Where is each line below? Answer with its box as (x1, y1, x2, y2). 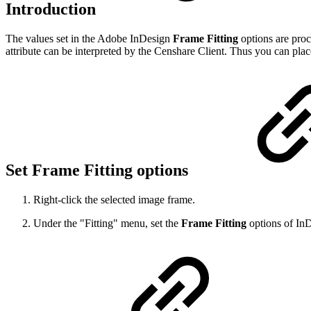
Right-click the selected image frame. (33, 194, 195, 206)
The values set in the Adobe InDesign (6, 33, 173, 45)
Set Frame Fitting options (6, 161, 192, 180)
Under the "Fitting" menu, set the (33, 217, 181, 230)
